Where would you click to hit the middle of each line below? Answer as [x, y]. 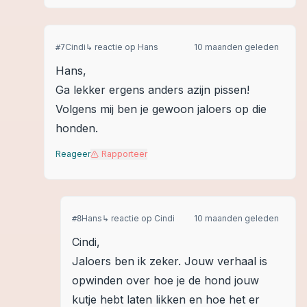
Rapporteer [124, 154]
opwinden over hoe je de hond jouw [165, 280]
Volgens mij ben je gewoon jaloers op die [161, 109]
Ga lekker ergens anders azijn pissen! [152, 90]
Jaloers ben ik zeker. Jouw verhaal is [170, 261]
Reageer [73, 154]
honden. [77, 128]
